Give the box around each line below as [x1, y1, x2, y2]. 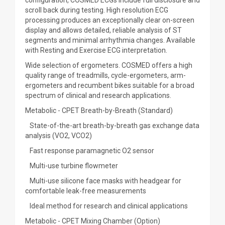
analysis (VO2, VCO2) [25, 132, 92, 140]
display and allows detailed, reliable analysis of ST [25, 26, 182, 34]
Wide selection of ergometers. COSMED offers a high [25, 61, 192, 69]
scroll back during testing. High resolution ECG [25, 6, 168, 14]
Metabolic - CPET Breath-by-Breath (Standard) [25, 106, 173, 115]
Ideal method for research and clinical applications [25, 202, 188, 210]
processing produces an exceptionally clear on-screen [25, 16, 194, 24]
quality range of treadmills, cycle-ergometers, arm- [25, 71, 186, 79]
